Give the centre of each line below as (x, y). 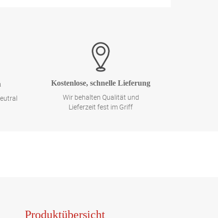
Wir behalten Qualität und (101, 97)
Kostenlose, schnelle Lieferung (101, 83)
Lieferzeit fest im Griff (101, 107)
